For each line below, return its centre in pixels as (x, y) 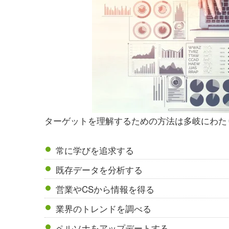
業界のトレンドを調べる (104, 209)
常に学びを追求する (95, 150)
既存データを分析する (99, 170)
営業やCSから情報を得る (105, 189)
